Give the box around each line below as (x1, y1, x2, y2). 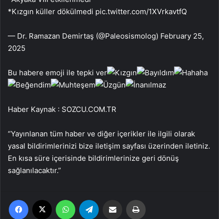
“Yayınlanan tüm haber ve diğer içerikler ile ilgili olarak (8, 129, 195, 138)
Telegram (98, 195, 126, 203)
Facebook (28, 195, 58, 203)
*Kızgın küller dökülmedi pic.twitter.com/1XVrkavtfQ (8, 6, 187, 16)
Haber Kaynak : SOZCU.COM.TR (8, 104, 116, 114)
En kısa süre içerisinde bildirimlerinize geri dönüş (8, 153, 179, 163)
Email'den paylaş (122, 195, 141, 203)
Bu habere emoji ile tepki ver (8, 67, 107, 77)
